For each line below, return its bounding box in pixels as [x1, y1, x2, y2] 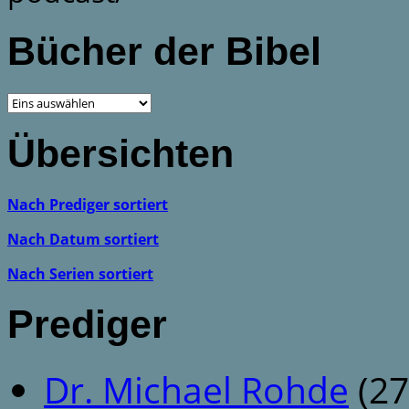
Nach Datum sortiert [7, 228, 159, 249]
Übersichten [7, 131, 234, 175]
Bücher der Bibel [7, 29, 321, 74]
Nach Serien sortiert [7, 263, 153, 284]
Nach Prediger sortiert [7, 194, 168, 215]
